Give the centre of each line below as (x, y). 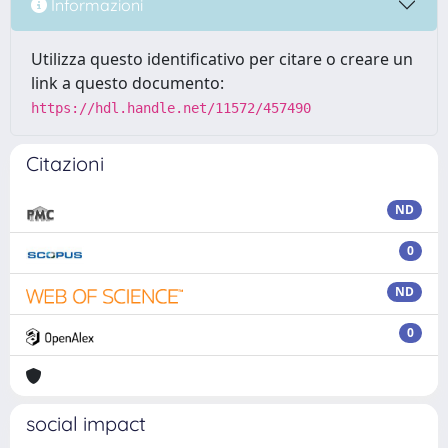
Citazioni (65, 163)
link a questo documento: (127, 83)
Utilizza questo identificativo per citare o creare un (222, 59)
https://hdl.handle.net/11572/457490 (171, 108)
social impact (86, 423)
